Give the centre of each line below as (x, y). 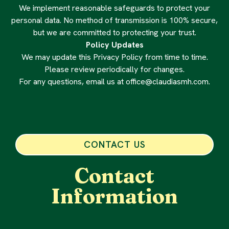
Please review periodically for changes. (114, 70)
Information (114, 196)
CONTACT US (114, 145)
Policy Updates (114, 45)
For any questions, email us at (72, 82)
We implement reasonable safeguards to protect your (114, 8)
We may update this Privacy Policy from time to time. (114, 57)
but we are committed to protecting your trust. (114, 33)
